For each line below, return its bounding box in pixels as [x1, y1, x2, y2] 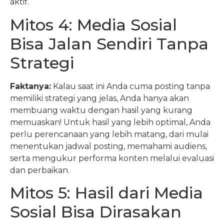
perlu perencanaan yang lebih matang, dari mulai [10, 129, 208, 139]
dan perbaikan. [10, 165, 69, 175]
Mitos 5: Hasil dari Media [10, 183, 203, 203]
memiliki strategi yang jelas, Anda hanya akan [10, 93, 189, 103]
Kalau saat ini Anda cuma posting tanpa [51, 81, 210, 91]
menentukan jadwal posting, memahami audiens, [10, 141, 207, 151]
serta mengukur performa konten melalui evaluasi [10, 153, 214, 163]
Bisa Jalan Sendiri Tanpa [10, 33, 208, 53]
